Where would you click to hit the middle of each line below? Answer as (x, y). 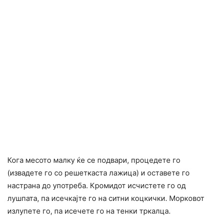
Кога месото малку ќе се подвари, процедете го (94, 160)
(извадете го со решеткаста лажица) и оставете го (99, 173)
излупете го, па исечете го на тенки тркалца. (89, 211)
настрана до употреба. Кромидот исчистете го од (97, 185)
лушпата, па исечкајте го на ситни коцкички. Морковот (106, 198)
